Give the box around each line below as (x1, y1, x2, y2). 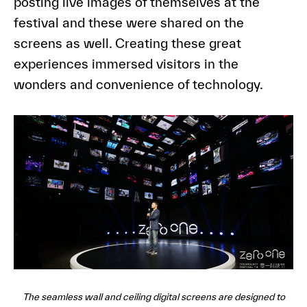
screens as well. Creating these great (13, 35, 241, 51)
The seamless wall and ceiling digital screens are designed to (22, 291, 285, 302)
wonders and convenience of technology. (13, 76, 263, 92)
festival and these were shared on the (13, 14, 244, 30)
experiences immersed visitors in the (13, 56, 238, 71)
